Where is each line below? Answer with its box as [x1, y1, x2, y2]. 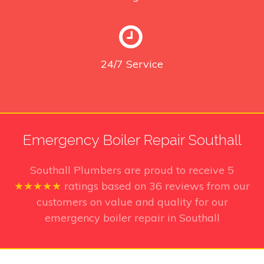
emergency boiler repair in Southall [44, 210, 220, 225]
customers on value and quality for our [36, 194, 228, 209]
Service [126, 57, 163, 71]
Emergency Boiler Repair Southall [22, 130, 242, 148]
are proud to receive [121, 163, 227, 177]
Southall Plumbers [30, 163, 121, 177]
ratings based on [64, 179, 149, 193]
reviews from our [165, 179, 250, 193]
